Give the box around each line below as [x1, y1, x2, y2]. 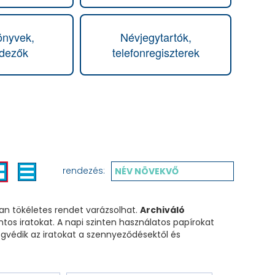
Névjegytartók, [120, 29, 192, 45]
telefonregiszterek [112, 44, 199, 60]
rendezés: [63, 165, 105, 177]
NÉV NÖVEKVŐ [115, 165, 179, 177]
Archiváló [140, 204, 185, 216]
